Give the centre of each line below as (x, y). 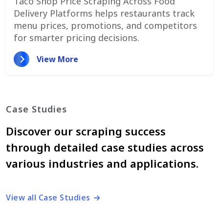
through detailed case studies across (105, 147)
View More (58, 59)
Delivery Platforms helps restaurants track (104, 13)
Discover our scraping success (86, 131)
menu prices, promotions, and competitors (105, 25)
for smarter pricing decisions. (77, 37)
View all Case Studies (49, 197)
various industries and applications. (102, 163)
